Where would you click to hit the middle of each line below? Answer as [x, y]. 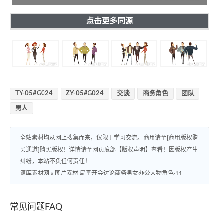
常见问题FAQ [36, 207]
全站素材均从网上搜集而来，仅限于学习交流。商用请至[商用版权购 [109, 138]
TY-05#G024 [34, 93]
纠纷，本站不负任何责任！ [55, 161]
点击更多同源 [109, 21]
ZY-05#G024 [85, 93]
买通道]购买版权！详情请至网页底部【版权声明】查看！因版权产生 [109, 149]
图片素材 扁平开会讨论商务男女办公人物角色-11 [119, 173]
